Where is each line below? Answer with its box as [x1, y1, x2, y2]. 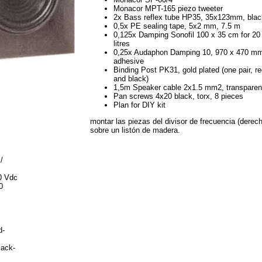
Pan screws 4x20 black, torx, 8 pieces [113, 92, 243, 101]
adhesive [113, 57, 144, 66]
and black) [113, 74, 149, 84]
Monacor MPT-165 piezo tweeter [113, 4, 223, 13]
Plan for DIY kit [113, 101, 166, 110]
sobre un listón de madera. [90, 126, 180, 135]
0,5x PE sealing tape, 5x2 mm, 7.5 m [113, 22, 240, 31]
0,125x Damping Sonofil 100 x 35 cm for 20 [113, 30, 260, 40]
